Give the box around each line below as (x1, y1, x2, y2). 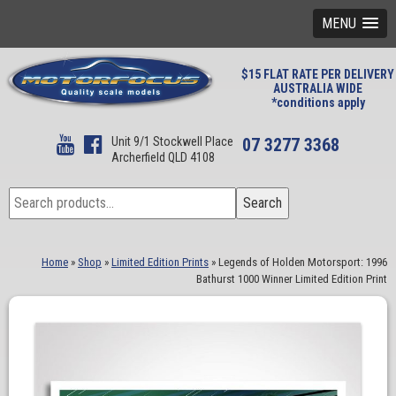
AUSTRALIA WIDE (273, 81, 362, 95)
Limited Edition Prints (111, 255, 209, 269)
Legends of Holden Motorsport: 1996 (218, 255, 387, 269)
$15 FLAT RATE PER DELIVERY (241, 67, 394, 81)
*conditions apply (270, 95, 365, 110)
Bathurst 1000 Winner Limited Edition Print (196, 272, 387, 286)
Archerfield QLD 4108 (111, 150, 215, 164)
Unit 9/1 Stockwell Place (111, 134, 233, 148)
